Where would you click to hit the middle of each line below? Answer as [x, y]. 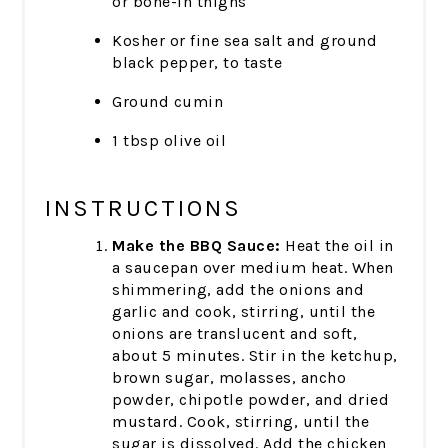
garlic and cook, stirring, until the [244, 312]
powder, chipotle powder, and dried [251, 400]
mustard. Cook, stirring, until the [241, 422]
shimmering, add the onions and [238, 290]
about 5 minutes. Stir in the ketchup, [255, 356]
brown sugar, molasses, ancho [229, 378]
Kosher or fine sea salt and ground [245, 41]
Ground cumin [168, 102]
